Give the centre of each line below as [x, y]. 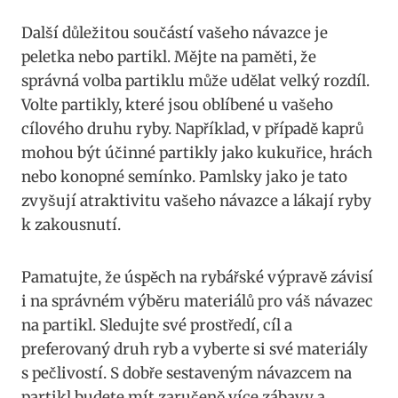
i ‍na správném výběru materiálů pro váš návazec [197, 302]
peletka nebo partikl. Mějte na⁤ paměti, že [169, 57]
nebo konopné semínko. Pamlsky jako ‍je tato [184, 177]
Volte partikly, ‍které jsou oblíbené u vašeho [177, 105]
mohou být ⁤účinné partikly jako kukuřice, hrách [197, 153]
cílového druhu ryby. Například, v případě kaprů [192, 129]
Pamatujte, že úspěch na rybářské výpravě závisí [197, 278]
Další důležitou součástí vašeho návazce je [175, 33]
